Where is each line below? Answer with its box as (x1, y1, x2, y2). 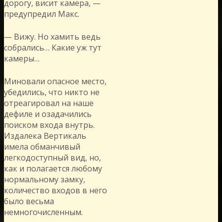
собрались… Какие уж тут (4, 42, 102, 53)
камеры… (4, 53, 40, 64)
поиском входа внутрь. (4, 119, 95, 130)
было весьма (4, 195, 54, 207)
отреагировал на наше (4, 97, 94, 109)
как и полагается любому (4, 163, 102, 174)
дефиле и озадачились (4, 108, 92, 119)
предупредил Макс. (4, 8, 79, 19)
